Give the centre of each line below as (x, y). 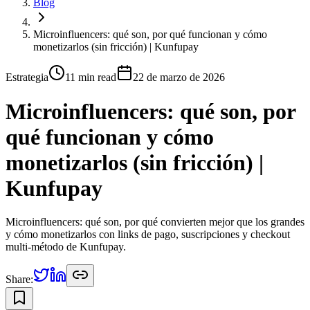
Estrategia (27, 77)
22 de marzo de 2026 (179, 77)
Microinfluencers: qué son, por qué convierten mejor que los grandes (155, 222)
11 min (80, 77)
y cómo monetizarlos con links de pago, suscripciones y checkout (148, 235)
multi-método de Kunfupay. (66, 247)
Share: (19, 280)
